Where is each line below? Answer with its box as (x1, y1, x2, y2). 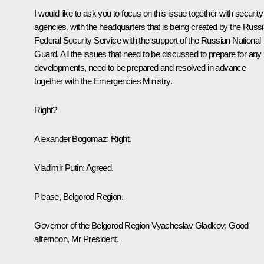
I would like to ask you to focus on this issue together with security (34, 8, 263, 19)
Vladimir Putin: (34, 163, 85, 173)
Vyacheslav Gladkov (151, 220, 225, 231)
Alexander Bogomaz (34, 134, 107, 144)
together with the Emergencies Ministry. (34, 76, 172, 87)
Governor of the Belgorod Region (34, 220, 152, 231)
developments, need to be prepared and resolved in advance (34, 62, 246, 73)
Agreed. (84, 163, 114, 173)
